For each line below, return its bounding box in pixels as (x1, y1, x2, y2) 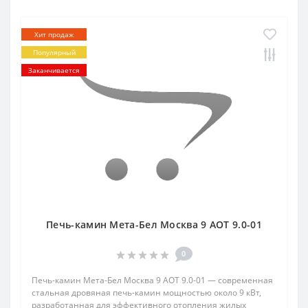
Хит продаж (34, 30, 74, 40)
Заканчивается (28, 65, 80, 76)
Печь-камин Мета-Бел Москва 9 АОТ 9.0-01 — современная (32, 274, 273, 287)
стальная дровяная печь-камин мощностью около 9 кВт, (32, 287, 261, 299)
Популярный (32, 47, 76, 58)
